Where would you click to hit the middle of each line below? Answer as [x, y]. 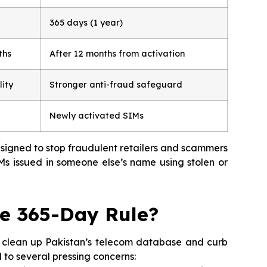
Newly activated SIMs [97, 116]
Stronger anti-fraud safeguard [116, 85]
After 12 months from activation [117, 54]
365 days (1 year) [86, 23]
